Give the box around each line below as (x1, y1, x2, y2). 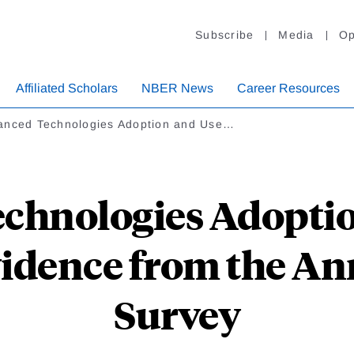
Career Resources (237, 81, 340, 96)
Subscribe (195, 28, 254, 42)
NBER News (141, 81, 213, 96)
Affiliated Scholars (16, 81, 118, 96)
